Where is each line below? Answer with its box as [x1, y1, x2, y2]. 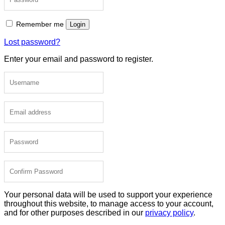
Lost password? [4, 37, 60, 46]
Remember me [16, 20, 64, 28]
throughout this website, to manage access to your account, [4, 199, 213, 208]
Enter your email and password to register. [4, 54, 153, 63]
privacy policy [145, 208, 193, 217]
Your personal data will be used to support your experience [4, 190, 212, 199]
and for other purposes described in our [4, 208, 145, 217]
